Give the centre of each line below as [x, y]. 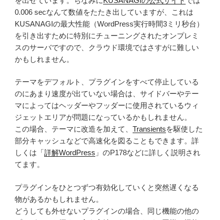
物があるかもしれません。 [59, 199]
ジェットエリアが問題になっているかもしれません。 [103, 117]
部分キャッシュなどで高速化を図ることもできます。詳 [107, 141]
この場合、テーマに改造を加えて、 [74, 129]
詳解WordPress [70, 153]
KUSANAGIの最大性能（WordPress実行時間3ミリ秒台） [109, 24]
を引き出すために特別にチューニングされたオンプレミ [107, 35]
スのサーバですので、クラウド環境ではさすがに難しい [107, 47]
